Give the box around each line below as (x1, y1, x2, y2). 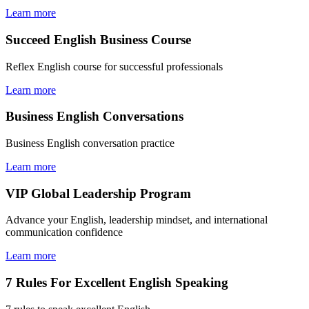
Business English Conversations (6, 109, 183, 124)
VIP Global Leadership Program (6, 186, 191, 201)
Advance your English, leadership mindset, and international (6, 214, 268, 226)
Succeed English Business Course (6, 32, 191, 47)
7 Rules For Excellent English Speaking (6, 275, 228, 290)
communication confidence (6, 226, 123, 239)
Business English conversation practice (6, 137, 175, 150)
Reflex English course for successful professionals (6, 60, 223, 72)
